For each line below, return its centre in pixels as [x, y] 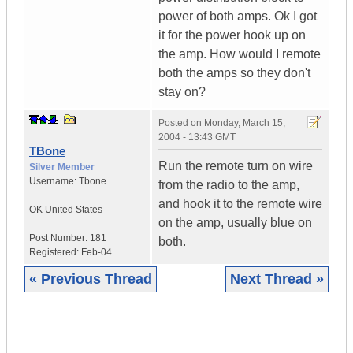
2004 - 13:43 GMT [197, 137]
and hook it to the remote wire [240, 204]
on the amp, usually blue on [235, 223]
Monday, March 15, [245, 123]
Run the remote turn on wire [236, 166]
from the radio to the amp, [229, 185]
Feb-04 [97, 253]
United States [74, 210]
